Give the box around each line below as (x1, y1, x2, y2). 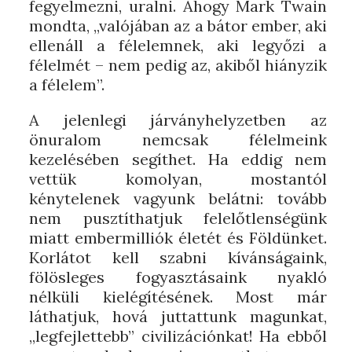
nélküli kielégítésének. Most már (29, 287, 327, 306)
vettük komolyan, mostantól (29, 169, 327, 189)
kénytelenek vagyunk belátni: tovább (29, 189, 327, 208)
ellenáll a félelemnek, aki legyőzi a (29, 35, 327, 55)
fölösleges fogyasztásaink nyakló (29, 267, 327, 287)
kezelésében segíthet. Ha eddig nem (29, 149, 327, 169)
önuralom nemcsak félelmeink (29, 130, 327, 149)
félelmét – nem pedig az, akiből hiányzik (29, 55, 327, 75)
